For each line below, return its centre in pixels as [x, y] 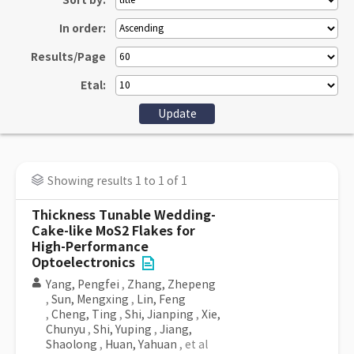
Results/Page [68, 57]
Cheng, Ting [84, 314]
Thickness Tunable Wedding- [124, 215]
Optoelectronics [83, 263]
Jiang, [176, 330]
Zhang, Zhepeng [171, 284]
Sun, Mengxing [90, 299]
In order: [83, 28]
